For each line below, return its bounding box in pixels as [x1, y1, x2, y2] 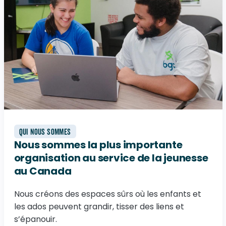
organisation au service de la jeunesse [14, 151, 208, 165]
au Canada [14, 164, 72, 178]
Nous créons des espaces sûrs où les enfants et [14, 188, 201, 200]
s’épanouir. [14, 213, 57, 225]
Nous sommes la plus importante [14, 138, 183, 152]
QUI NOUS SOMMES [19, 127, 71, 137]
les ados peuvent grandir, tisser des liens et [14, 201, 184, 212]
